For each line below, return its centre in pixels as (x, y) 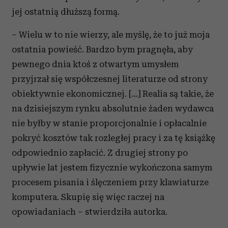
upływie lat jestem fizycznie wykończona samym (112, 167)
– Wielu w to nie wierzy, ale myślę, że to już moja (111, 35)
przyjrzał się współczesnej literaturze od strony (110, 79)
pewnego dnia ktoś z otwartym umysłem (95, 64)
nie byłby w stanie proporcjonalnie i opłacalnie (109, 123)
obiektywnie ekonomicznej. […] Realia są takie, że (113, 94)
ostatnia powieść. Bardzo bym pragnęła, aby (102, 49)
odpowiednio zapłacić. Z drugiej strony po (100, 153)
